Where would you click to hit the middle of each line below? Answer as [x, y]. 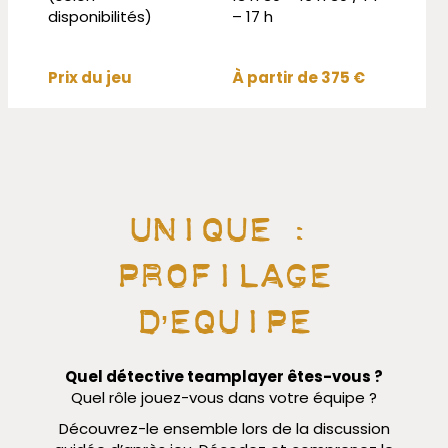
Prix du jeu [89, 78]
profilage [224, 267]
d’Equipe [224, 313]
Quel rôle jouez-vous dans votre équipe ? [224, 398]
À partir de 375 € [298, 78]
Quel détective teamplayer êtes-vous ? [224, 377]
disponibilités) [99, 17]
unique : [224, 221]
